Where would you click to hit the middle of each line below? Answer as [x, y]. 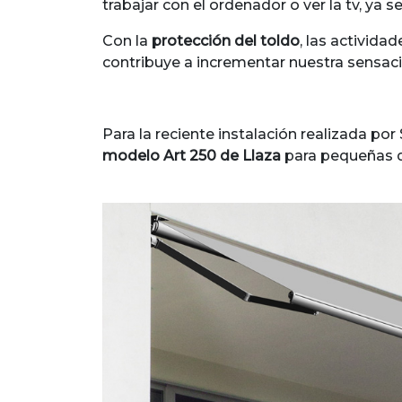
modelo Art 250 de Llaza [192, 156]
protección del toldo [226, 41]
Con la [127, 41]
